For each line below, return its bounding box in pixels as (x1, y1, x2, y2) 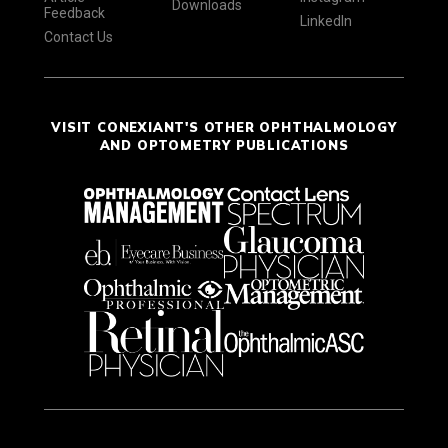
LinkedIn (300, 12, 352, 29)
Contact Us (44, 28, 113, 45)
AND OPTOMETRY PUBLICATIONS (99, 136, 349, 153)
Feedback (44, 4, 105, 21)
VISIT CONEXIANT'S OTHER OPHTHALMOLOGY (51, 118, 397, 135)
